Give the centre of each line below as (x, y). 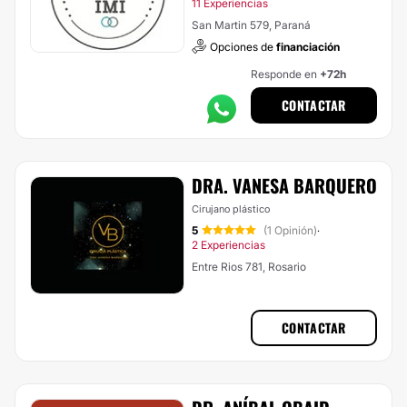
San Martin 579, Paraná (251, 25)
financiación (308, 47)
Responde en (285, 74)
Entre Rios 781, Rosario (249, 267)
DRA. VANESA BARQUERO (284, 185)
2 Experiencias (228, 245)
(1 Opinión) (290, 230)
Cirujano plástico (231, 209)
